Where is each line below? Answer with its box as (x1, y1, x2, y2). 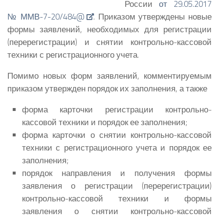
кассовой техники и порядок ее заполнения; (22, 115, 187, 128)
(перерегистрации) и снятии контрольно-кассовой (7, 36, 212, 48)
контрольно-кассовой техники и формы (22, 192, 212, 204)
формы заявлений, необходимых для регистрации (7, 23, 212, 36)
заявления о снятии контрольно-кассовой (22, 204, 212, 217)
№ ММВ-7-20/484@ (7, 10, 85, 23)
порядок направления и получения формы (22, 166, 212, 179)
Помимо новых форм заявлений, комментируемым (7, 69, 212, 82)
